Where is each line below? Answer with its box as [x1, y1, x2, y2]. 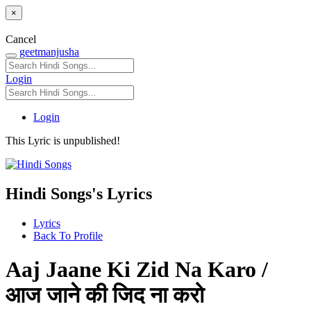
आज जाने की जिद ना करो [6, 282, 204, 308]
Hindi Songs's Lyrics [6, 184, 152, 203]
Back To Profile [33, 229, 103, 242]
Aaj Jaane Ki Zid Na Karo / [6, 256, 268, 282]
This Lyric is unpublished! [6, 134, 120, 146]
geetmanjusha [19, 45, 79, 58]
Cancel [6, 33, 36, 45]
